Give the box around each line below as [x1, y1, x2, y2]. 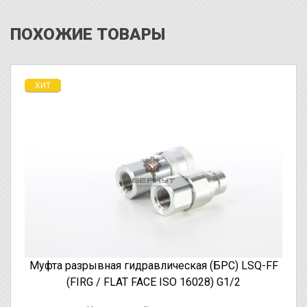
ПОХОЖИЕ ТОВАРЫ [10, 25, 165, 45]
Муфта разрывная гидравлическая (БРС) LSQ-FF [29, 258, 278, 272]
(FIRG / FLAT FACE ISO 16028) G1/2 [66, 275, 241, 288]
